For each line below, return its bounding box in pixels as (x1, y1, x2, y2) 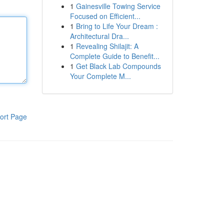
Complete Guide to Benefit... (69, 51, 159, 61)
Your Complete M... (69, 71, 131, 81)
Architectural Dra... (69, 31, 129, 41)
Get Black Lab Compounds (75, 61, 161, 71)
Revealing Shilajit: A (75, 41, 138, 51)
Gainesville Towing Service (75, 1, 160, 11)
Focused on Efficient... (69, 11, 140, 21)
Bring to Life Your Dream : (75, 21, 158, 31)
